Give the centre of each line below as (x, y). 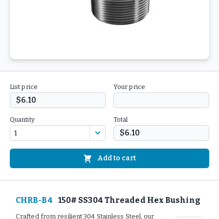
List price (24, 87)
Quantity (22, 120)
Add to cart (116, 158)
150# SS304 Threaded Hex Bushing (129, 200)
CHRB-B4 (34, 200)
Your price (129, 87)
